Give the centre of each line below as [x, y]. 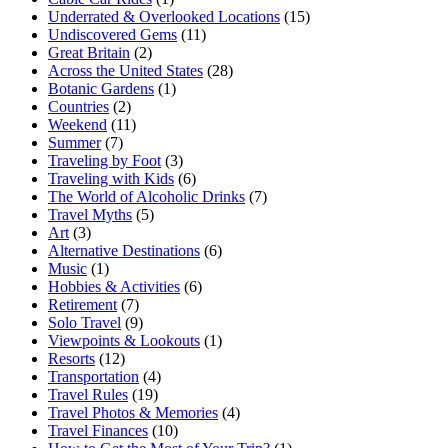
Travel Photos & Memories [133, 412]
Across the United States [125, 70]
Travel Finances [98, 430]
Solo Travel [84, 322]
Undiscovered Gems [112, 34]
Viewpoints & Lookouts [124, 340]
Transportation [93, 376]
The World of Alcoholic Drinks [146, 196]
